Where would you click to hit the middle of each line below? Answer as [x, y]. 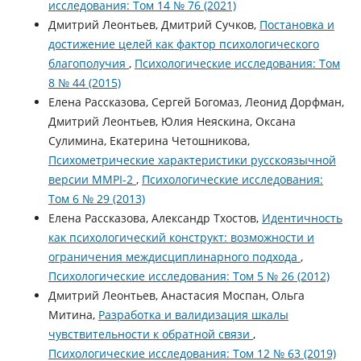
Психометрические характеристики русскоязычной [192, 160]
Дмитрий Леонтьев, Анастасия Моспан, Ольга [176, 296]
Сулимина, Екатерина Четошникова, [149, 141]
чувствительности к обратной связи [150, 334]
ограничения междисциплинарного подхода [174, 257]
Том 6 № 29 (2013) [96, 199]
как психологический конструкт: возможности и [181, 238]
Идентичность [302, 218]
